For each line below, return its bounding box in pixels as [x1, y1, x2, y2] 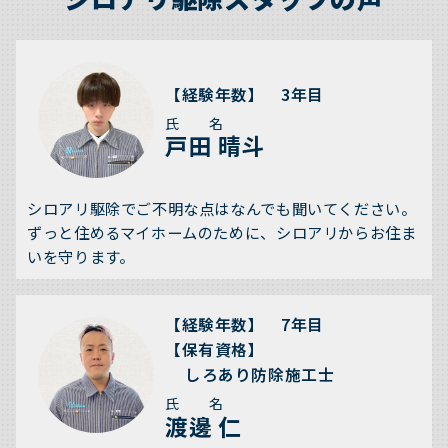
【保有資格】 [164, 338, 265, 362]
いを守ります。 [27, 245, 135, 268]
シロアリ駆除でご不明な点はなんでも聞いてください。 [27, 197, 417, 220]
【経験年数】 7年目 [164, 313, 325, 337]
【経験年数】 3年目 [164, 82, 325, 106]
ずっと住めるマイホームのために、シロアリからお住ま [27, 221, 417, 244]
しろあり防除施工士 [184, 363, 335, 387]
